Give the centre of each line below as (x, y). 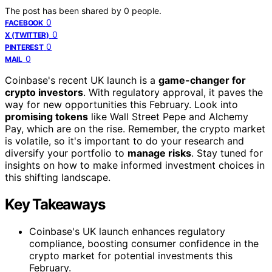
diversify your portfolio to (66, 153)
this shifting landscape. (58, 177)
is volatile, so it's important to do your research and (124, 141)
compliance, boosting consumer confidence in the (144, 243)
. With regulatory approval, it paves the (173, 92)
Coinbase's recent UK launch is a (82, 80)
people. (147, 10)
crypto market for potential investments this (131, 255)
